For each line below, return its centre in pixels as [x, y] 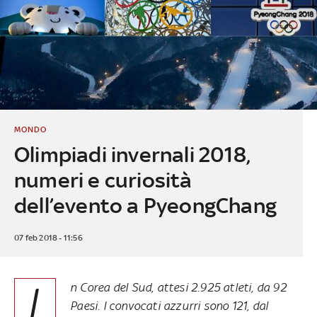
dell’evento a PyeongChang [145, 205]
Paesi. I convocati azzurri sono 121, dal [169, 305]
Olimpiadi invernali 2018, [132, 154]
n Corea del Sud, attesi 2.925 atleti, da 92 [178, 287]
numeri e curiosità [103, 180]
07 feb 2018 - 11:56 [48, 237]
